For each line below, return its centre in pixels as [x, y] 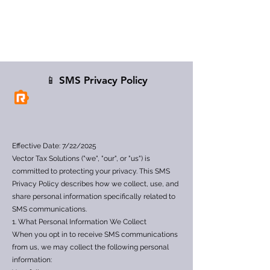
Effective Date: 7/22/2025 [54, 146]
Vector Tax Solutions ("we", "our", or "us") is [81, 159]
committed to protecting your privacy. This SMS [91, 171]
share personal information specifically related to [94, 196]
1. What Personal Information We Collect [79, 222]
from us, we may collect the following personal [90, 247]
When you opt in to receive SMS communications [95, 234]
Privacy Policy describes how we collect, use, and [95, 184]
